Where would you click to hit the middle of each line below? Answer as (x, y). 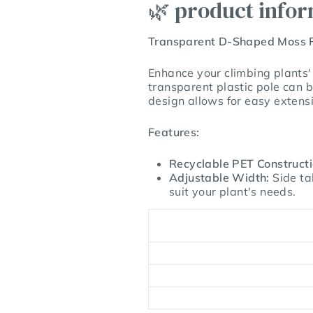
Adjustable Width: (219, 177)
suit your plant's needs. (233, 191)
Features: (174, 132)
